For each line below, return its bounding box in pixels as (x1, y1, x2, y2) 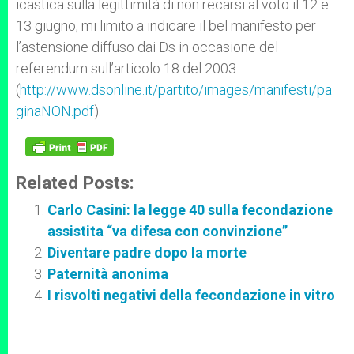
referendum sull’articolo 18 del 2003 (16, 60, 236, 77)
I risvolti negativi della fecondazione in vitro (47, 287, 335, 303)
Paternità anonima (47, 265, 168, 282)
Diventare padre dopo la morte (47, 244, 247, 261)
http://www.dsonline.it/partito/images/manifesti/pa (20, 81, 332, 98)
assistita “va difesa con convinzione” (47, 223, 288, 239)
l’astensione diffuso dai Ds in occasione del (16, 39, 278, 55)
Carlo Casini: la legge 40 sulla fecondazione (47, 201, 333, 218)
